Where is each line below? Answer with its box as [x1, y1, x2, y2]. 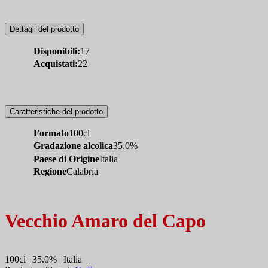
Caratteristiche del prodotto [10, 106, 103, 116]
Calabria [66, 166, 98, 176]
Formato [33, 128, 69, 139]
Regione [33, 166, 66, 176]
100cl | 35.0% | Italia [5, 254, 82, 265]
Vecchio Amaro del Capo [5, 209, 206, 232]
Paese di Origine [33, 153, 99, 164]
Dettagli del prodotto [10, 25, 79, 34]
